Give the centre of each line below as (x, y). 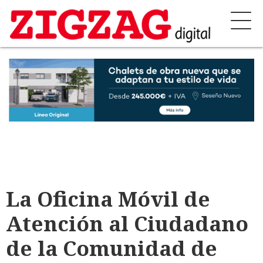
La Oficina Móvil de (108, 198)
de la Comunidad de (112, 247)
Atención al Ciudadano (127, 223)
